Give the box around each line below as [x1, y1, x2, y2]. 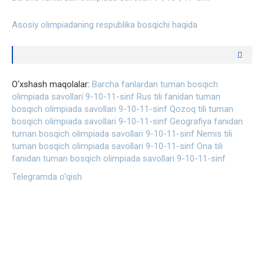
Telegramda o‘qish [12, 171, 82, 182]
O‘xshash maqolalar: [12, 78, 92, 90]
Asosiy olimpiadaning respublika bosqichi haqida [12, 19, 197, 30]
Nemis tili [197, 128, 232, 139]
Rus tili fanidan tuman [137, 91, 220, 102]
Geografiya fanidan [170, 115, 243, 127]
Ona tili [197, 140, 223, 151]
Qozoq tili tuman [170, 103, 233, 114]
